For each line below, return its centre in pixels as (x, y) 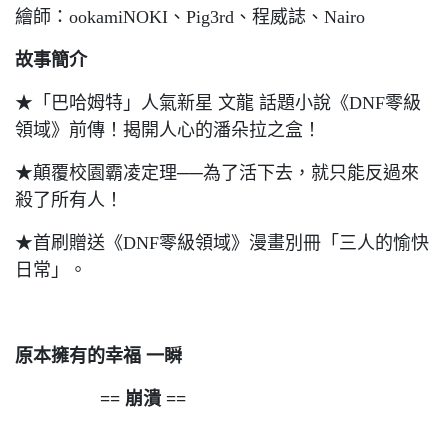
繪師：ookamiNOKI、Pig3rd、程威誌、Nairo (190, 17)
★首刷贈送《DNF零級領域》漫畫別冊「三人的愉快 (222, 243)
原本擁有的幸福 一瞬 (98, 356)
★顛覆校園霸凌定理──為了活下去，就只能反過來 (217, 173)
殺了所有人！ (69, 200)
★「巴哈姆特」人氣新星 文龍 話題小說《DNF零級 (218, 103)
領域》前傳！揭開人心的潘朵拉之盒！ (168, 130)
